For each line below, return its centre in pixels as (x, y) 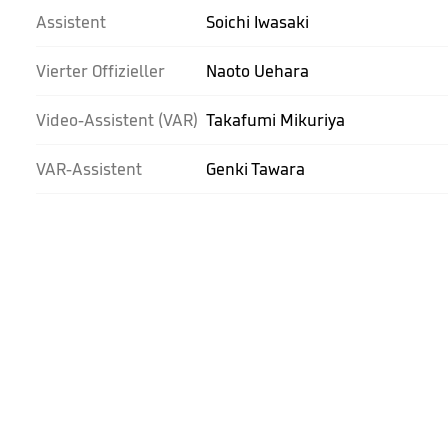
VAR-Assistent (89, 169)
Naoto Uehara (257, 71)
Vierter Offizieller (100, 71)
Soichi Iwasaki (257, 22)
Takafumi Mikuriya (275, 120)
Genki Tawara (255, 169)
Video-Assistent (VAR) (117, 120)
